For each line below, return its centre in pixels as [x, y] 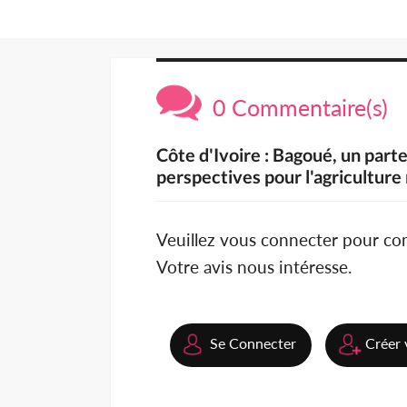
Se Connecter [253, 343]
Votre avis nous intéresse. [254, 267]
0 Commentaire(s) [295, 108]
